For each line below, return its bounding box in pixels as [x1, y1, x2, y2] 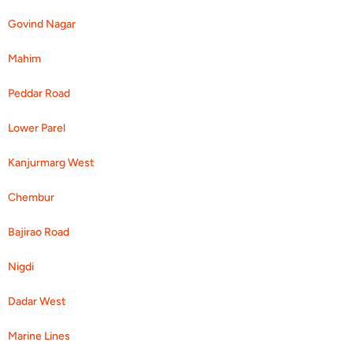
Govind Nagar [8, 17, 76, 31]
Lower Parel [8, 121, 65, 135]
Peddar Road [8, 86, 70, 100]
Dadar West [8, 294, 65, 308]
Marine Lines [8, 329, 70, 343]
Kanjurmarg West [8, 155, 94, 169]
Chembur [8, 190, 54, 204]
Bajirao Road [8, 225, 69, 239]
